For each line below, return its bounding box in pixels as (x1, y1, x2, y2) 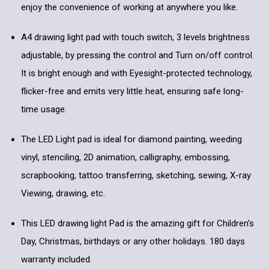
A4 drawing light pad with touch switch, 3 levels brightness (21, 32, 250, 43)
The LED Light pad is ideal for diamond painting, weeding (21, 134, 242, 145)
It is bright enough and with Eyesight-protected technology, (21, 68, 252, 79)
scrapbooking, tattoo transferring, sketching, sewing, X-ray (21, 170, 251, 181)
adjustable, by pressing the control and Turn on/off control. (21, 50, 254, 61)
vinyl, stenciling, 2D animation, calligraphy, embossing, (21, 152, 230, 163)
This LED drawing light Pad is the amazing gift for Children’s (21, 218, 254, 229)
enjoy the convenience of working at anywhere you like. (21, 2, 238, 13)
